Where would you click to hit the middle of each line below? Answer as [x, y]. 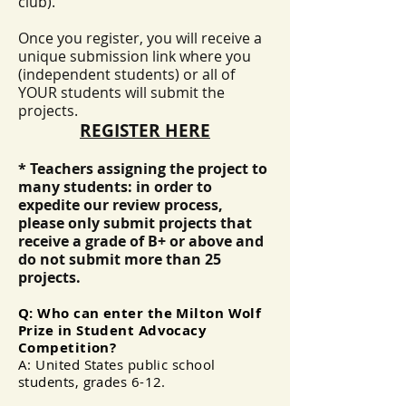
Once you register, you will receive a [140, 38]
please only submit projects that [135, 223]
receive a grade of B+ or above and [141, 241]
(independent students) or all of [126, 74]
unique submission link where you [135, 56]
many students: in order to [115, 187]
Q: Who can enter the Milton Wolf [140, 313]
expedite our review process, [121, 205]
